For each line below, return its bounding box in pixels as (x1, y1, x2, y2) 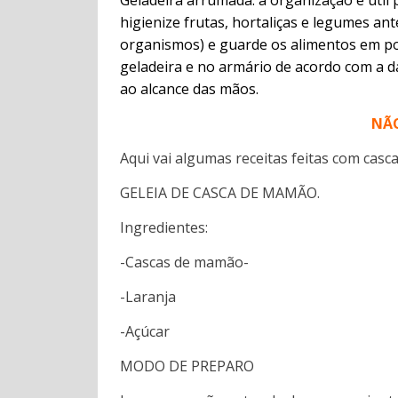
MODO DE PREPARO (120, 355, 255, 376)
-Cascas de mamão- (120, 251, 250, 272)
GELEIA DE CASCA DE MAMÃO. (120, 182, 321, 203)
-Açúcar (120, 321, 171, 341)
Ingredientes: (120, 217, 209, 237)
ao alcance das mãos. (120, 78, 259, 99)
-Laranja (120, 286, 177, 306)
